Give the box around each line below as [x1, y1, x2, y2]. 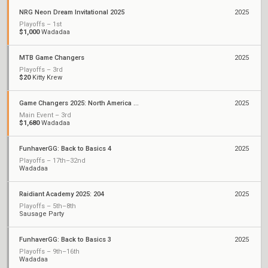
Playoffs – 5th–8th [19, 202, 76, 210]
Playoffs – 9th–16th [19, 248, 80, 255]
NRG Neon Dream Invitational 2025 [19, 8, 124, 16]
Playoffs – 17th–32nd [19, 157, 86, 165]
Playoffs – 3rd [19, 66, 63, 74]
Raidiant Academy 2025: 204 [19, 190, 104, 198]
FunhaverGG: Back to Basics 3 [19, 236, 111, 243]
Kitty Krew [31, 74, 62, 81]
